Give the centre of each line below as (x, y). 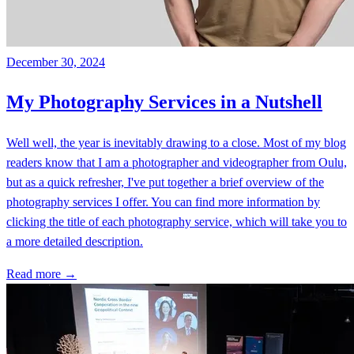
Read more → (41, 274)
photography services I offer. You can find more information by (163, 202)
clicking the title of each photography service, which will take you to (177, 222)
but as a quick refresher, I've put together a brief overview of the (165, 183)
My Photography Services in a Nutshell (164, 102)
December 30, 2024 (56, 62)
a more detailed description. (75, 242)
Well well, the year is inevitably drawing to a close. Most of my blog (176, 143)
